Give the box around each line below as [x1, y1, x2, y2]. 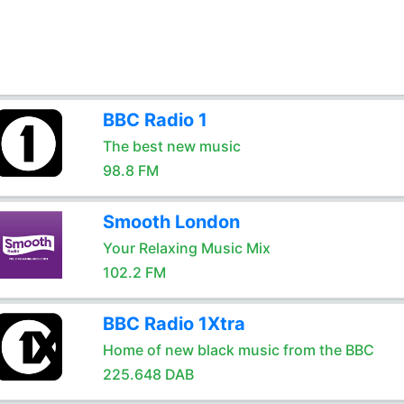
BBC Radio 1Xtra [102, 313, 245, 335]
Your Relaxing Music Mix [102, 239, 271, 257]
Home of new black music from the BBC [102, 341, 374, 359]
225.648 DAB [102, 365, 194, 383]
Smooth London [102, 211, 240, 233]
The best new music [102, 137, 241, 155]
